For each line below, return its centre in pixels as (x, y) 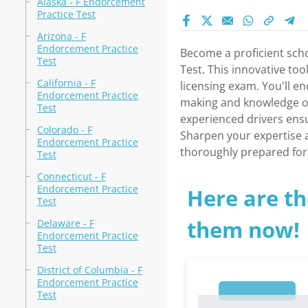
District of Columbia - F (89, 270)
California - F (66, 83)
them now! (243, 230)
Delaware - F (65, 223)
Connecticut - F (71, 176)
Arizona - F (61, 36)
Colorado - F (64, 130)
